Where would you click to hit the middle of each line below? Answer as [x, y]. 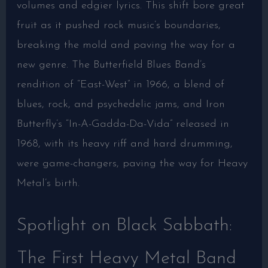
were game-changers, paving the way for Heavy [132, 164]
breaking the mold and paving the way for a [126, 45]
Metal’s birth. [48, 184]
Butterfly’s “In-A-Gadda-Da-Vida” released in [123, 124]
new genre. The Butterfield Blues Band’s [111, 65]
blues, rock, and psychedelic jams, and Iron [121, 105]
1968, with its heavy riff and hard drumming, [124, 144]
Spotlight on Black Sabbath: [124, 226]
